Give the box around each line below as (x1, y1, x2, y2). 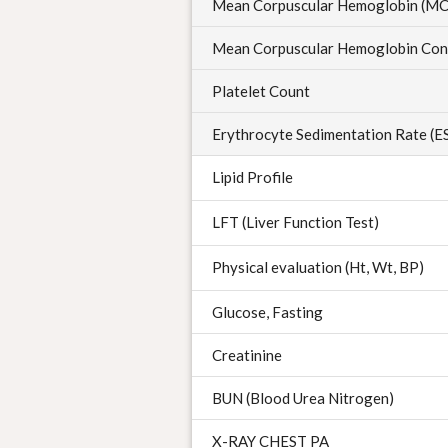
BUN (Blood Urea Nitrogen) (212, 389, 394, 407)
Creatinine (212, 346, 282, 364)
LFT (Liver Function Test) (212, 213, 379, 231)
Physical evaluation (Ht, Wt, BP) (212, 258, 424, 276)
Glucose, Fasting (212, 303, 323, 321)
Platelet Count (212, 82, 310, 100)
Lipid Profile (212, 168, 293, 186)
